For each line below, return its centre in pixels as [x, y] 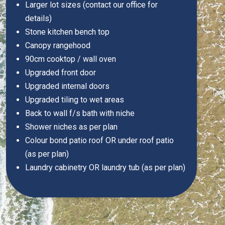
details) [38, 18]
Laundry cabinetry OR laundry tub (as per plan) [105, 167]
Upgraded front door [60, 73]
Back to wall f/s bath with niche [80, 113]
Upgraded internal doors [67, 86]
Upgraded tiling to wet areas [74, 100]
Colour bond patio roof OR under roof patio [99, 140]
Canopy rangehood [58, 45]
